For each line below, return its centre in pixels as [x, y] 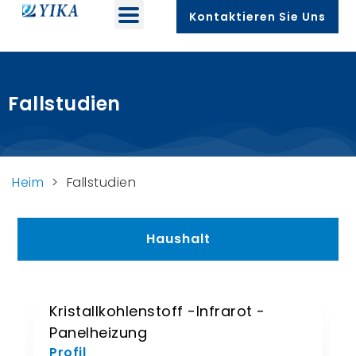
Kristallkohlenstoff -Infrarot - [157, 311]
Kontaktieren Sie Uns [257, 17]
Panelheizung [99, 333]
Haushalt [178, 239]
